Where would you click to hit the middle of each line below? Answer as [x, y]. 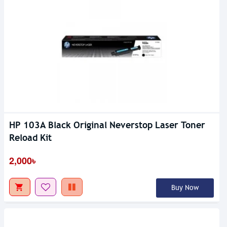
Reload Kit [30, 137]
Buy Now [185, 187]
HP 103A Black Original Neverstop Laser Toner [107, 125]
